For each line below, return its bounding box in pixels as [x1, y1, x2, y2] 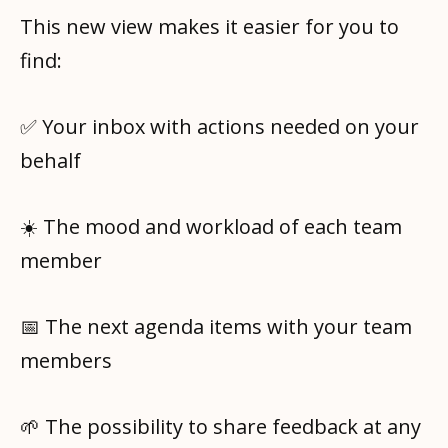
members [20, 347, 112, 375]
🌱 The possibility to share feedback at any [20, 413, 421, 441]
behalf [20, 147, 81, 175]
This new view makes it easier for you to [20, 13, 399, 41]
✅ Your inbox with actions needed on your [20, 113, 419, 141]
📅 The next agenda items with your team [20, 313, 412, 341]
